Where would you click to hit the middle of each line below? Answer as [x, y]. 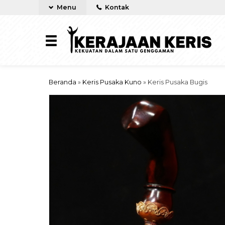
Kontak [116, 7]
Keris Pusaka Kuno [112, 82]
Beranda [63, 82]
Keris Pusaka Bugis [178, 82]
